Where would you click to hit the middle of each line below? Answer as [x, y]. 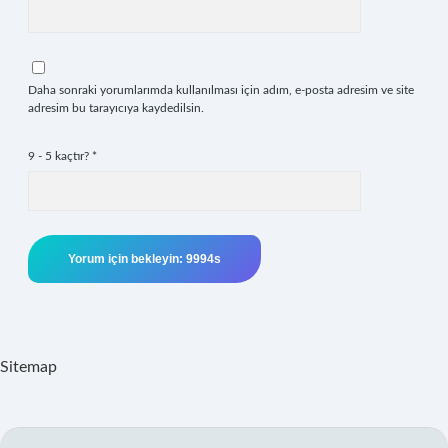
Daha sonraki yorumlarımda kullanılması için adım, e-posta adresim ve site [221, 90]
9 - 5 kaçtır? [60, 156]
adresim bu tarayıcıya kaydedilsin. [116, 108]
